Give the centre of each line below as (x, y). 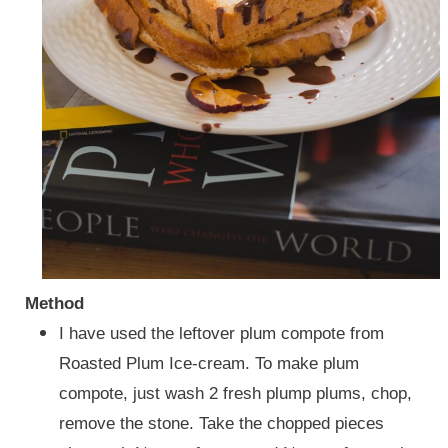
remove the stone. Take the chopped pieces (221, 423)
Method (54, 303)
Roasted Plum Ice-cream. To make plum (208, 363)
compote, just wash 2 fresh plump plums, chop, (235, 393)
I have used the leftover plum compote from (221, 333)
